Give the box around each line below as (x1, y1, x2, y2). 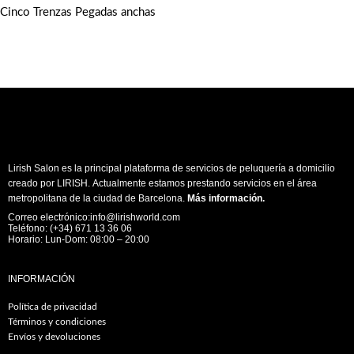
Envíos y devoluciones (8, 332, 100, 342)
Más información (187, 193, 262, 205)
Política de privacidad (8, 302, 97, 312)
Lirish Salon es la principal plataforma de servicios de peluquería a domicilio (8, 163, 335, 175)
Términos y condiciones (8, 317, 106, 327)
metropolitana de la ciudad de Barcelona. (8, 193, 185, 205)
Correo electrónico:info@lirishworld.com (8, 211, 183, 223)
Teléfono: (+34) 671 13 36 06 (8, 222, 132, 234)
